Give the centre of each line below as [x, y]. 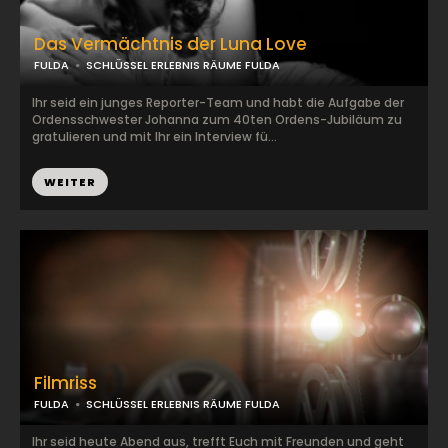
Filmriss [65, 383]
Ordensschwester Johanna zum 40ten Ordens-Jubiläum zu [217, 119]
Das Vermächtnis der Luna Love [170, 44]
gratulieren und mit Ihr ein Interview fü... [154, 136]
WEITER [70, 182]
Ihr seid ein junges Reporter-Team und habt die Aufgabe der [218, 102]
